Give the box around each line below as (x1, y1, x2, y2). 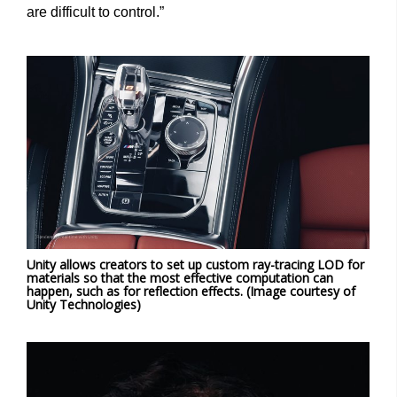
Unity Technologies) (27, 295, 141, 313)
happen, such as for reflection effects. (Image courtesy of (27, 282, 355, 300)
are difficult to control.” (27, 4, 164, 19)
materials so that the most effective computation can (27, 269, 333, 286)
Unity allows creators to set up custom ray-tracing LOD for (27, 255, 364, 273)
